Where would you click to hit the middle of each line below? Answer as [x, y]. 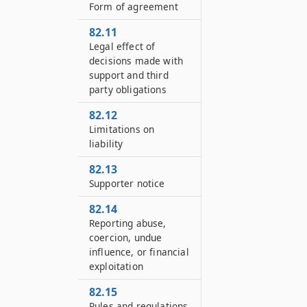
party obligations [128, 89]
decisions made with [136, 61]
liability [106, 144]
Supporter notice [127, 183]
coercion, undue [126, 237]
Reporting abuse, [128, 223]
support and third [129, 75]
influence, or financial [139, 252]
